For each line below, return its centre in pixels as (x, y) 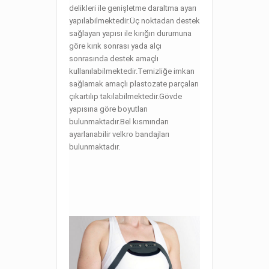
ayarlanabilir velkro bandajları (119, 134)
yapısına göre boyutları (108, 109)
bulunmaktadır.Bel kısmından (119, 122)
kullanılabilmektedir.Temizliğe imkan (132, 71)
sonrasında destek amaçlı (114, 59)
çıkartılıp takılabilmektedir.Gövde (125, 96)
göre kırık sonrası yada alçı (115, 46)
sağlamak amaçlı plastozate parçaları (134, 84)
